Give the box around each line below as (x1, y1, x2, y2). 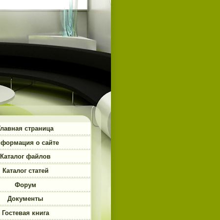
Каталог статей (2, 166, 49, 174)
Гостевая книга (1, 209, 49, 217)
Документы (7, 195, 43, 203)
